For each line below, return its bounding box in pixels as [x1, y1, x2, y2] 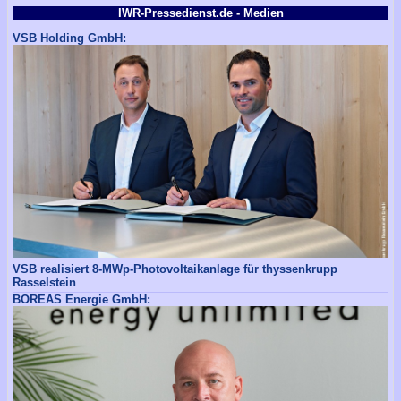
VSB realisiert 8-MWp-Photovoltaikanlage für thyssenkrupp [13, 261, 337, 276]
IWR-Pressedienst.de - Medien [117, 5, 284, 20]
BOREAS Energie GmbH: [13, 292, 150, 306]
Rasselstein [13, 275, 76, 289]
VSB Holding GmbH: [13, 31, 126, 46]
